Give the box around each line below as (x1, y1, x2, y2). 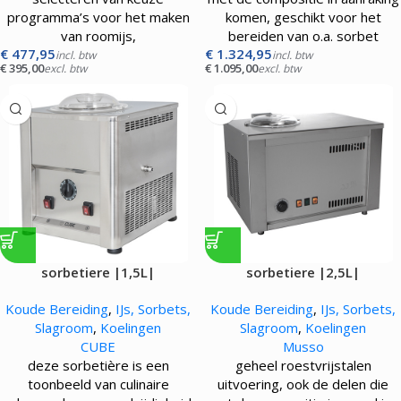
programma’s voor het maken (6, 8, 190, 26)
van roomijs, (60, 27, 136, 45)
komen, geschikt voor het (225, 8, 381, 26)
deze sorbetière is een (27, 356, 169, 374)
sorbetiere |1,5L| (41, 263, 155, 281)
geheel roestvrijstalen (235, 356, 371, 374)
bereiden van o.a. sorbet (227, 27, 379, 45)
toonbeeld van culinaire (27, 375, 169, 393)
